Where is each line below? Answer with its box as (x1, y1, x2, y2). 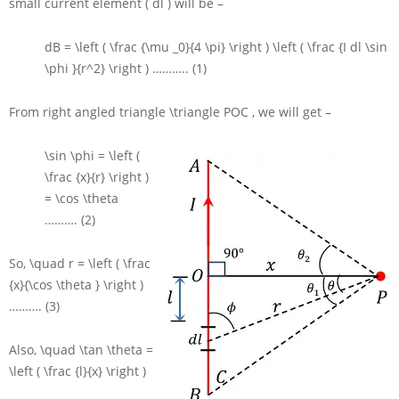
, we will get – (252, 103, 331, 121)
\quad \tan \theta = (40, 341, 153, 359)
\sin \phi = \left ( (45, 147, 140, 165)
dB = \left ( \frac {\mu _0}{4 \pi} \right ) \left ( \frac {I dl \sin (45, 38, 387, 56)
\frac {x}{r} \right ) (45, 168, 149, 186)
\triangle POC (169, 103, 252, 121)
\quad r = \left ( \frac (29, 255, 151, 273)
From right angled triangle (9, 103, 169, 121)
